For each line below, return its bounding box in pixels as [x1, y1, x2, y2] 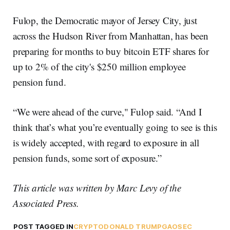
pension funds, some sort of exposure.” [13, 151, 162, 165]
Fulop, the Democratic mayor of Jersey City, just [13, 14, 197, 27]
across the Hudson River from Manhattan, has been [13, 29, 208, 43]
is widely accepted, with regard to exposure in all [13, 136, 199, 149]
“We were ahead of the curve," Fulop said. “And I [13, 105, 202, 119]
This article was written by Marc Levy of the [13, 181, 181, 195]
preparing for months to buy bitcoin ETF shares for [13, 45, 209, 58]
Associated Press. [13, 197, 79, 210]
